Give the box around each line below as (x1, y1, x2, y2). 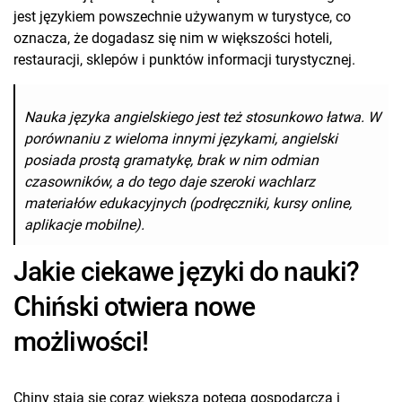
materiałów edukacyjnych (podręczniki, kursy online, (24, 194, 352, 212)
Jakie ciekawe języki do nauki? (13, 255, 360, 287)
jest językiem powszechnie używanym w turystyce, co (13, 7, 351, 25)
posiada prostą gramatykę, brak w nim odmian (24, 151, 319, 169)
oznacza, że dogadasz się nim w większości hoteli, (13, 29, 332, 47)
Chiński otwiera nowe (13, 290, 256, 322)
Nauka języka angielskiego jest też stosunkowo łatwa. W (24, 108, 380, 126)
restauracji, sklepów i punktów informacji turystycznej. (13, 50, 355, 68)
